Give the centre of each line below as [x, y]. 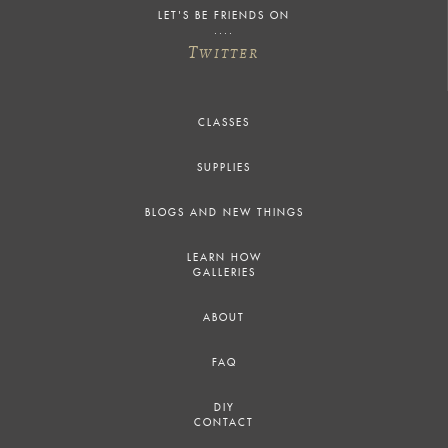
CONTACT [224, 423]
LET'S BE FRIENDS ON [223, 16]
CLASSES [224, 123]
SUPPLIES [224, 168]
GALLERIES [224, 273]
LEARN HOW [224, 258]
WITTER [229, 54]
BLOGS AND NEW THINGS [224, 213]
